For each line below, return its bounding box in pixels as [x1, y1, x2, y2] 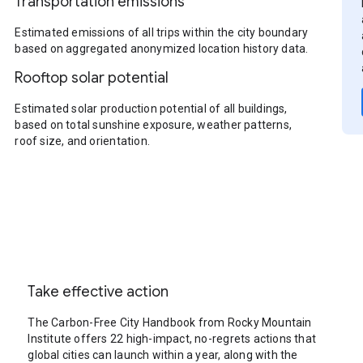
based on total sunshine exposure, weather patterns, [15, 118, 293, 131]
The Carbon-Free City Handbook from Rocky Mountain [28, 316, 312, 329]
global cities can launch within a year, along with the [28, 348, 298, 361]
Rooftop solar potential [15, 69, 169, 87]
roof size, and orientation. [15, 135, 150, 147]
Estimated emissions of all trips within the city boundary [15, 26, 309, 39]
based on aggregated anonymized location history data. [15, 42, 309, 55]
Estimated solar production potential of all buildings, [15, 102, 288, 115]
